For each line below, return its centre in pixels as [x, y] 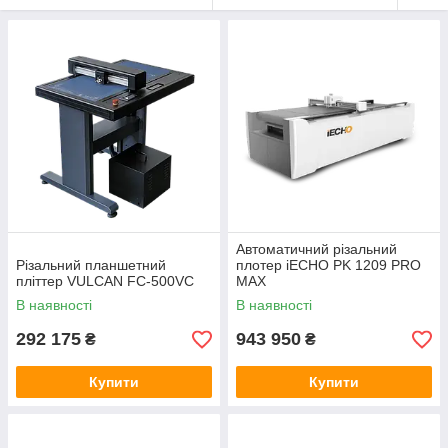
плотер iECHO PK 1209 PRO [328, 265]
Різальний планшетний [91, 265]
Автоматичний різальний [316, 249]
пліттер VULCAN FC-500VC [105, 281]
